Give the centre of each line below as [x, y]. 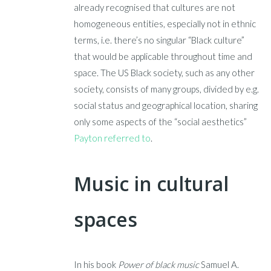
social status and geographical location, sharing [166, 106]
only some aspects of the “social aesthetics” [161, 122]
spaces [106, 220]
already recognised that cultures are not [155, 8]
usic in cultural [161, 184]
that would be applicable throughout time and [163, 57]
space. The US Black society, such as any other [165, 73]
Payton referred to [113, 138]
